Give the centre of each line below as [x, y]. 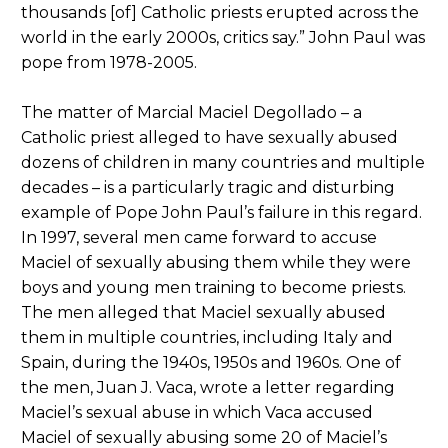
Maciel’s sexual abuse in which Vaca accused [197, 412]
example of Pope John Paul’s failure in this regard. [221, 212]
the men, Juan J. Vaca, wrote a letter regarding [208, 387]
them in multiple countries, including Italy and [207, 337]
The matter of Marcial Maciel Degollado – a [191, 112]
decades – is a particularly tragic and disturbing [208, 187]
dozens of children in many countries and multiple [223, 162]
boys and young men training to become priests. [213, 287]
